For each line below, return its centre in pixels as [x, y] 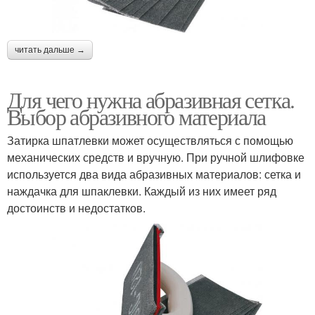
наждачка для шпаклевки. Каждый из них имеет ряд [142, 191]
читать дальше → [50, 50]
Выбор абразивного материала [136, 116]
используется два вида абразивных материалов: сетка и [154, 174]
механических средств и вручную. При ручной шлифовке [156, 157]
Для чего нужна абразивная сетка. [151, 99]
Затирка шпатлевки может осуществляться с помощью [150, 140]
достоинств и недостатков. [76, 207]
